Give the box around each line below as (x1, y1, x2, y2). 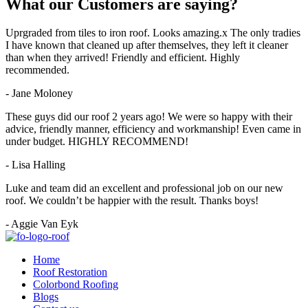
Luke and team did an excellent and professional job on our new (5, 182, 283, 195)
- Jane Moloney (5, 87, 73, 100)
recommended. (5, 64, 69, 76)
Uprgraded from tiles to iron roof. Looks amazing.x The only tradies (5, 27, 300, 39)
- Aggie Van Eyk (5, 218, 78, 230)
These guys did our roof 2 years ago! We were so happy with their (5, 111, 292, 123)
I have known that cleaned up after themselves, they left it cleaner (5, 39, 288, 52)
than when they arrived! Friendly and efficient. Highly (5, 52, 240, 64)
